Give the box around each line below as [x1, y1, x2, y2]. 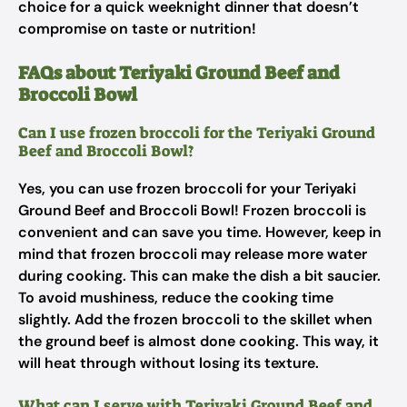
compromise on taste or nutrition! [18, 19, 256, 38]
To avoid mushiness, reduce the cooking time [18, 288, 333, 307]
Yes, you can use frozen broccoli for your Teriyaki [18, 179, 356, 198]
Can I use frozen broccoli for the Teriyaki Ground [18, 123, 375, 143]
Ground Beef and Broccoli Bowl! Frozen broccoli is [18, 201, 366, 220]
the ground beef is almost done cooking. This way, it [18, 332, 379, 351]
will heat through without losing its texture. [18, 353, 319, 372]
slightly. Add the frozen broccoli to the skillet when [18, 310, 372, 329]
